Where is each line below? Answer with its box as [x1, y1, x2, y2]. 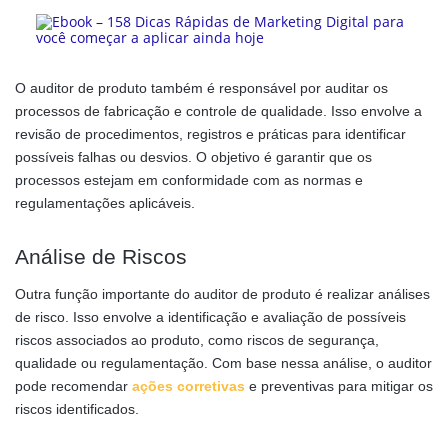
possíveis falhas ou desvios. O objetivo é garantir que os [15, 149, 372, 166]
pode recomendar [15, 378, 132, 395]
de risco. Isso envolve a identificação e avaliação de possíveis [15, 309, 406, 326]
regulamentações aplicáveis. [15, 195, 195, 212]
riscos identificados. [15, 401, 139, 418]
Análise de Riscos [15, 245, 187, 269]
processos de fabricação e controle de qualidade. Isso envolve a [15, 103, 422, 120]
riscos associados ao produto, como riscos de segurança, [15, 332, 379, 349]
